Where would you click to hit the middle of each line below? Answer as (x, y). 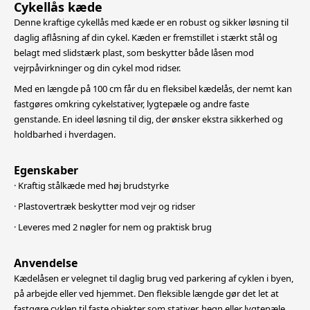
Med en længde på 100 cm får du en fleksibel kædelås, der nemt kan (153, 89)
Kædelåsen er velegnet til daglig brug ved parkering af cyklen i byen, (154, 278)
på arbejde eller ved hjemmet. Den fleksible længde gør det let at (146, 293)
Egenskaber (46, 170)
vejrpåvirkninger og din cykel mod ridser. (97, 68)
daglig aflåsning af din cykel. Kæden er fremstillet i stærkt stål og (146, 37)
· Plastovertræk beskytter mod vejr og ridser (104, 206)
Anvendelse (46, 263)
